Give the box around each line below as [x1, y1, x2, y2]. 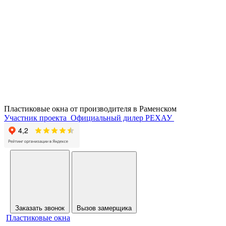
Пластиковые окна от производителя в [4, 104, 139, 113]
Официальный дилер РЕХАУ [71, 113, 172, 122]
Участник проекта [4, 113, 67, 122]
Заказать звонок [15, 204, 65, 212]
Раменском [139, 104, 177, 113]
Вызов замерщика [77, 204, 132, 212]
